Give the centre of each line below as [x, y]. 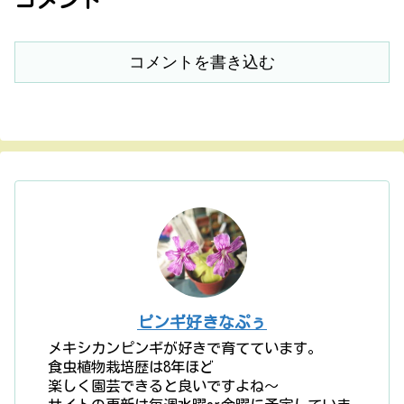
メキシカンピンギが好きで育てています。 [185, 349]
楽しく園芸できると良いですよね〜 [164, 386]
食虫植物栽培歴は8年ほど [131, 367]
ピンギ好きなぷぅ [202, 322]
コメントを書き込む [202, 62]
